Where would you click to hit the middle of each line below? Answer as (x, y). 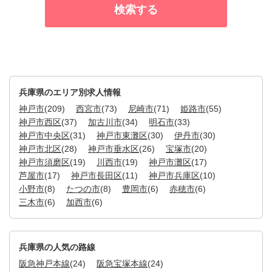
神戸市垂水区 (114, 149)
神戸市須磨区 (44, 162)
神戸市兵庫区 (174, 175)
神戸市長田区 (97, 175)
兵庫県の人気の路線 (57, 247)
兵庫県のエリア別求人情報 (70, 92)
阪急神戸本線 (44, 263)
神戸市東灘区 (122, 135)
